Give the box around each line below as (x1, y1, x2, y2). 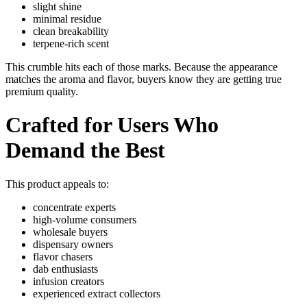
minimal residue (33, 13, 101, 25)
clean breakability (33, 25, 109, 38)
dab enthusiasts (33, 262, 98, 275)
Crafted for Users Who (5, 112, 219, 138)
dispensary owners (33, 238, 113, 250)
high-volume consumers (33, 213, 136, 225)
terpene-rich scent (33, 38, 109, 50)
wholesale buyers (33, 225, 108, 238)
